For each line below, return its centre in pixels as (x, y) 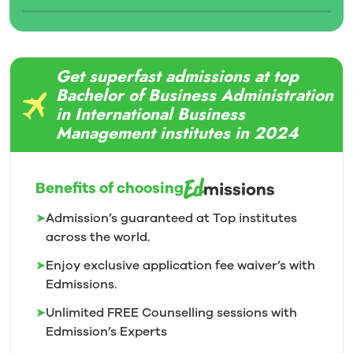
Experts (143, 332)
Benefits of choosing (110, 188)
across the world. (98, 237)
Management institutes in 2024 (177, 133)
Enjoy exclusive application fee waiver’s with (180, 266)
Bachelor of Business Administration (195, 95)
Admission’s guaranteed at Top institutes (171, 218)
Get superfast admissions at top (177, 76)
